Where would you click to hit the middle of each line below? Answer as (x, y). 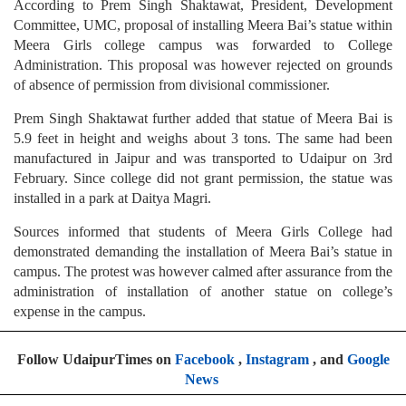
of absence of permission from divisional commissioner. (172, 84)
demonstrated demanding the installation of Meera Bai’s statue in (203, 251)
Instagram (277, 359)
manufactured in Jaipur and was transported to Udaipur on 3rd (203, 158)
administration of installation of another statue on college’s (203, 291)
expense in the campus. (80, 311)
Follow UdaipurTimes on (96, 359)
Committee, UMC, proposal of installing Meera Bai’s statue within (203, 24)
